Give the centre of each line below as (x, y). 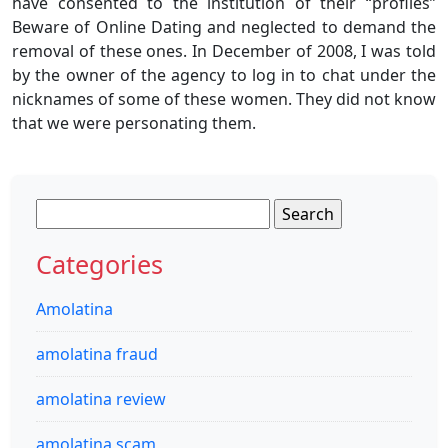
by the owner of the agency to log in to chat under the (224, 74)
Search (61, 209)
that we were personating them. (134, 122)
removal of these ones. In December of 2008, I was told (224, 50)
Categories (99, 263)
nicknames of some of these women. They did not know (224, 98)
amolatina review (101, 398)
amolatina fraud (97, 353)
